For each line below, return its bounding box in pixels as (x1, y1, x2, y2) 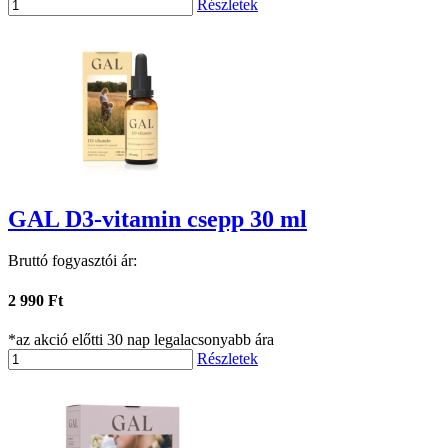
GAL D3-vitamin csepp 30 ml (8, 205, 307, 232)
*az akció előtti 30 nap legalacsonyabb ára (8, 331, 274, 349)
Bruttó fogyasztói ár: (8, 252, 137, 270)
